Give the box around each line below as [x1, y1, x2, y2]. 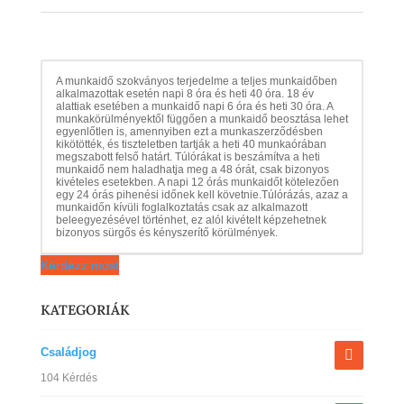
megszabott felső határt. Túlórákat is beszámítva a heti [55, 150, 320, 163]
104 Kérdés [40, 371, 97, 384]
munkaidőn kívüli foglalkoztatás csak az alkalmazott [55, 200, 308, 214]
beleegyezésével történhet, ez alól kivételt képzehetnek [55, 213, 326, 226]
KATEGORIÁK [40, 300, 130, 318]
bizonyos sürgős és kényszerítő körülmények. [55, 225, 278, 239]
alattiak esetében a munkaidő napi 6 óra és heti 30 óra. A [55, 99, 333, 113]
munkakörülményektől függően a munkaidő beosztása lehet [55, 112, 348, 125]
